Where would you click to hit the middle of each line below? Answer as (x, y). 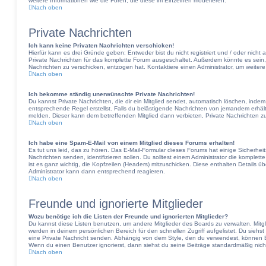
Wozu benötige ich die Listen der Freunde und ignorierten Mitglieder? (128, 216)
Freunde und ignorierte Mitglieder (116, 204)
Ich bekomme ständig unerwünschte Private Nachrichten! (112, 94)
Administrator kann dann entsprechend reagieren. (97, 171)
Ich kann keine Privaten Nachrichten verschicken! (101, 45)
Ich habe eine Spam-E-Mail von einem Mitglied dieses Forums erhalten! (132, 143)
